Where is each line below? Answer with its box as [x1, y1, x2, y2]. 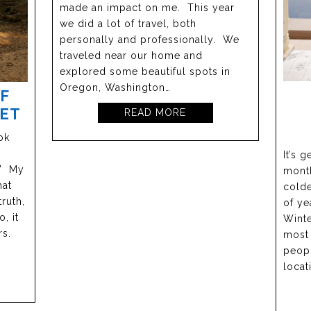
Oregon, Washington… [60, 82, 171, 94]
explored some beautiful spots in [60, 66, 231, 78]
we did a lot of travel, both [60, 18, 197, 30]
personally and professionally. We [60, 34, 240, 46]
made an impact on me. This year [60, 2, 235, 14]
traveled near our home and [60, 50, 203, 62]
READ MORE [124, 107, 187, 119]
